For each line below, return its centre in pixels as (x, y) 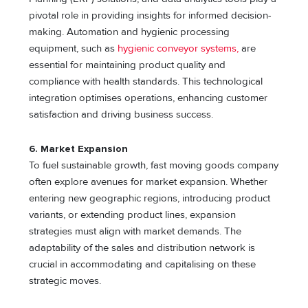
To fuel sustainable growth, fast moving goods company (154, 165)
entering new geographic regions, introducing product (150, 198)
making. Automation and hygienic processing (130, 32)
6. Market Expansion (79, 148)
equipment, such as (72, 49)
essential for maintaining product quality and (128, 65)
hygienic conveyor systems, (177, 49)
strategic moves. (65, 280)
